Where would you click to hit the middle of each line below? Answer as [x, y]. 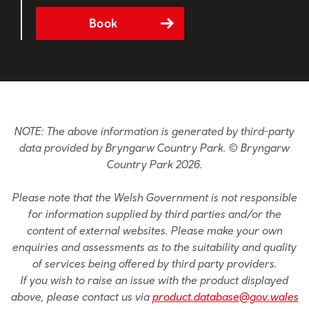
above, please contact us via [81, 297]
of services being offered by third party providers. [154, 264]
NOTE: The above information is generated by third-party [154, 131]
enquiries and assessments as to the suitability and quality [154, 247]
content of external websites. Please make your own [154, 231]
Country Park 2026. [154, 165]
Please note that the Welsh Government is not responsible [154, 198]
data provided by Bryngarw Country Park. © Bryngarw [154, 148]
